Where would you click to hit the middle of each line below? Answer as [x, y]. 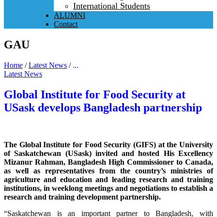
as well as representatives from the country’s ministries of [108, 170]
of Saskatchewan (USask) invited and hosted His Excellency [108, 153]
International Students [112, 6]
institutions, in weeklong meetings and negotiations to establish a [108, 188]
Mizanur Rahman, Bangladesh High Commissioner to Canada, [108, 162]
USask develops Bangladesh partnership [103, 107]
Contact [66, 24]
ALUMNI [70, 15]
